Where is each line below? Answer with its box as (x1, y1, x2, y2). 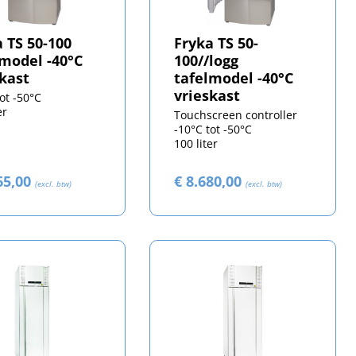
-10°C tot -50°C (174, 122, 253, 137)
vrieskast (174, 86, 241, 106)
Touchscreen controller (174, 107, 298, 123)
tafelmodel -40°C (174, 68, 294, 88)
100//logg (174, 51, 239, 71)
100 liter (174, 136, 219, 152)
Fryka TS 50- (174, 33, 259, 53)
